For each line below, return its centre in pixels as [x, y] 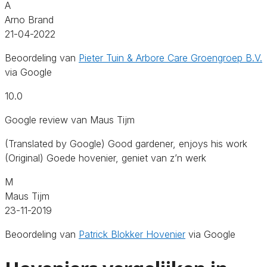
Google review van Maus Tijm [70, 119]
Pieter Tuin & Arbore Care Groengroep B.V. [170, 58]
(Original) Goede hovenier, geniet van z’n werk [105, 158]
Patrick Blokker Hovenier [132, 234]
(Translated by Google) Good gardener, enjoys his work [126, 143]
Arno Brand [29, 19]
